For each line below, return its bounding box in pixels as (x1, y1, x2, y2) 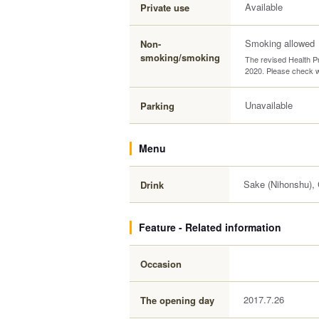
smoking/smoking (140, 51, 220, 64)
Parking (140, 99, 174, 113)
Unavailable (245, 98, 293, 112)
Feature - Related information (139, 220, 281, 234)
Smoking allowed (245, 36, 315, 50)
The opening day (140, 293, 214, 307)
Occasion (140, 257, 182, 271)
